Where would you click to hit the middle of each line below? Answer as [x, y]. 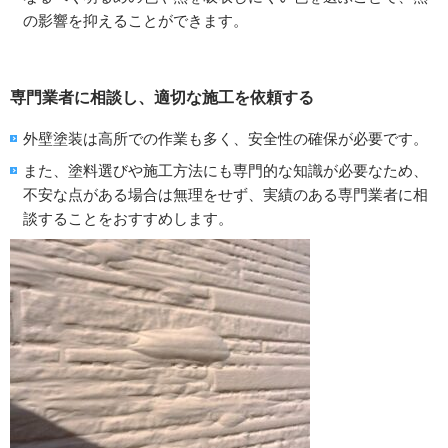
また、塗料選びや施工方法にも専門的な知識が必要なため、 [225, 171]
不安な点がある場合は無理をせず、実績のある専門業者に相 [225, 195]
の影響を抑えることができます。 [135, 21]
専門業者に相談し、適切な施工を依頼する [162, 98]
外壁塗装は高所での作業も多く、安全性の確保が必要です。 [225, 139]
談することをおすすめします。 [128, 219]
